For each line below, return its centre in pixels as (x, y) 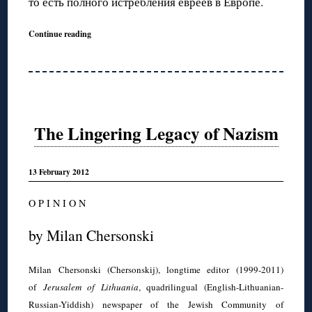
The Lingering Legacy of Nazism (156, 133)
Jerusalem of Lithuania (91, 287)
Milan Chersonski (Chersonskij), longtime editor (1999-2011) (156, 270)
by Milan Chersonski (92, 235)
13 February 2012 (59, 172)
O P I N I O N (57, 203)
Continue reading (60, 34)
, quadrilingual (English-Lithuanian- (211, 287)
